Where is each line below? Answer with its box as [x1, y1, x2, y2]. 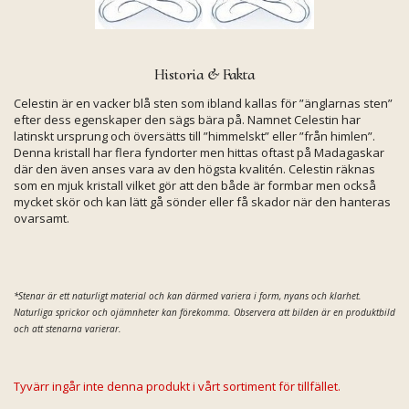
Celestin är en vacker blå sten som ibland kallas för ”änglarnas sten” [14, 95, 393, 111]
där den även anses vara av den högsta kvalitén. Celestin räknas [14, 161, 375, 177]
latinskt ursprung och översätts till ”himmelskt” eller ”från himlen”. [14, 128, 375, 144]
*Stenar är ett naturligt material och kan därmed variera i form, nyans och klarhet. [14, 289, 362, 302]
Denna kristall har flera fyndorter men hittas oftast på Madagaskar [14, 144, 384, 161]
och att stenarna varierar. [14, 322, 121, 335]
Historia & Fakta [154, 65, 255, 84]
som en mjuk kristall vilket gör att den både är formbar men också [14, 177, 376, 194]
